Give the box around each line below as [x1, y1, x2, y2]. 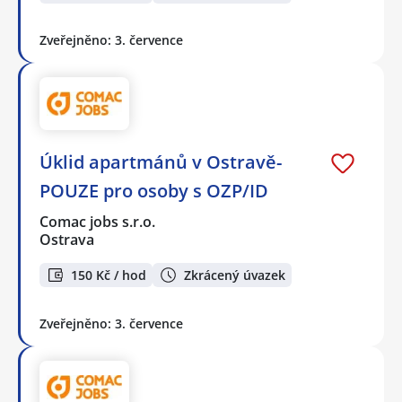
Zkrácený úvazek [184, 266, 285, 284]
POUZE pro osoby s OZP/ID [39, 179, 268, 204]
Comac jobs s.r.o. [39, 212, 157, 232]
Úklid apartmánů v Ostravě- [39, 150, 282, 175]
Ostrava [39, 230, 94, 250]
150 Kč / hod [71, 266, 146, 284]
